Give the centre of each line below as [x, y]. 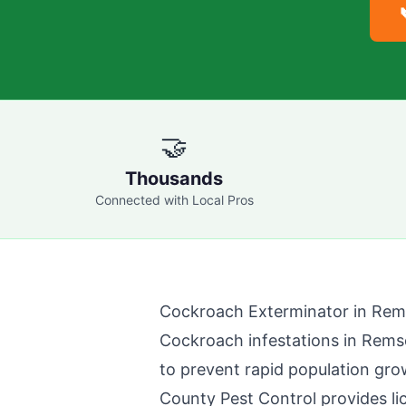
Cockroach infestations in [261, 340]
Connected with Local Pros [174, 200]
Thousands [174, 179]
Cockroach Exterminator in [266, 311]
